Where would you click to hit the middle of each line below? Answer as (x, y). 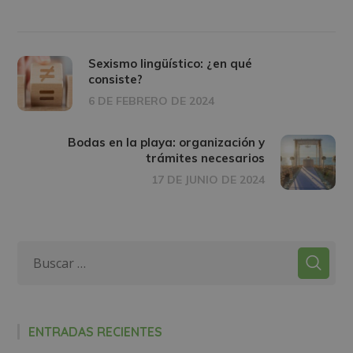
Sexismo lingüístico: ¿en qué (171, 63)
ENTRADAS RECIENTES (96, 332)
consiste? (116, 79)
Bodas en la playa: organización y (166, 142)
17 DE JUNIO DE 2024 (208, 180)
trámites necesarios (205, 158)
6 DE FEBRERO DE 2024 (152, 101)
